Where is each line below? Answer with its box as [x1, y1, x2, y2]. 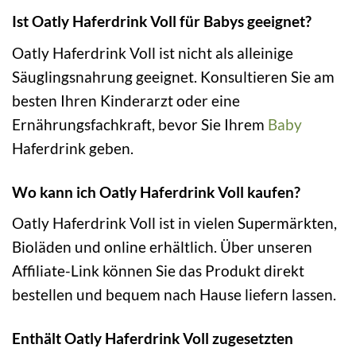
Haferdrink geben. [12, 138, 133, 157]
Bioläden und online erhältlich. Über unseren [12, 238, 312, 257]
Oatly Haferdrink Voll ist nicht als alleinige [12, 43, 293, 62]
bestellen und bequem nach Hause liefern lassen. [12, 285, 336, 304]
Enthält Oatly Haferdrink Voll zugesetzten [12, 329, 293, 348]
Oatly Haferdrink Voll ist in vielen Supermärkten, [12, 214, 337, 233]
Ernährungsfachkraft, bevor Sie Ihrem [12, 114, 268, 133]
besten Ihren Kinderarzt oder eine [12, 91, 240, 110]
